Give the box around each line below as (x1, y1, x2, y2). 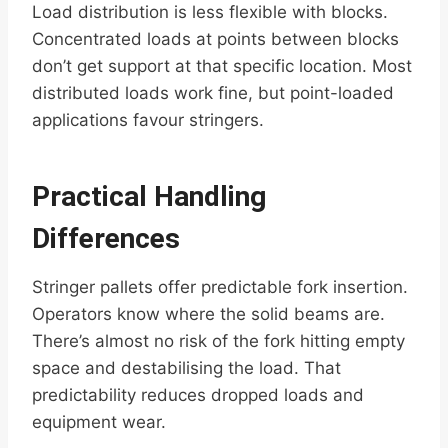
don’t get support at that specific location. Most (32, 56, 412, 77)
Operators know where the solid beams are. (32, 304, 385, 325)
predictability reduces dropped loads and (32, 385, 364, 406)
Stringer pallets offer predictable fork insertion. (32, 277, 408, 298)
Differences (32, 222, 180, 256)
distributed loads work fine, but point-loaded (32, 83, 394, 104)
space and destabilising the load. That (32, 358, 341, 379)
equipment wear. (32, 412, 166, 433)
